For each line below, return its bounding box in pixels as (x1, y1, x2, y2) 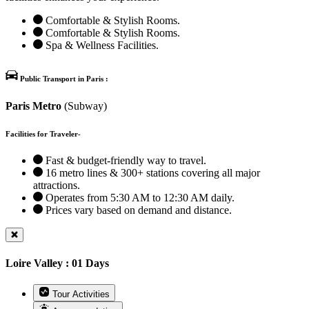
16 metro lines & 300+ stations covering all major (43, 167, 260, 179)
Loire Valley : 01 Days (6, 257, 109, 269)
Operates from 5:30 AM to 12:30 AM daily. (43, 192, 235, 204)
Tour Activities (52, 289, 110, 299)
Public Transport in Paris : (18, 74, 108, 83)
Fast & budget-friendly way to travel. (43, 154, 206, 167)
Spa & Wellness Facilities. (43, 39, 159, 51)
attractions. (33, 179, 80, 192)
